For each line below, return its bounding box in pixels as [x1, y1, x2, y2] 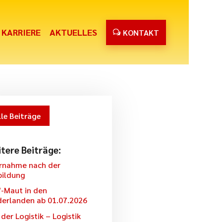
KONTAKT [122, 27, 159, 38]
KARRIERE [1, 26, 41, 38]
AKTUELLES [49, 26, 97, 38]
